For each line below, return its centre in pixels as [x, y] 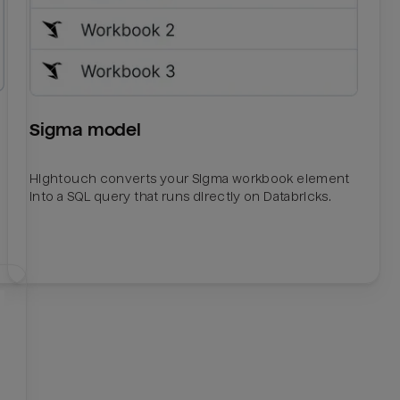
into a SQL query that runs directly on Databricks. [181, 197]
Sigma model [85, 129]
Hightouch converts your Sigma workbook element [190, 179]
